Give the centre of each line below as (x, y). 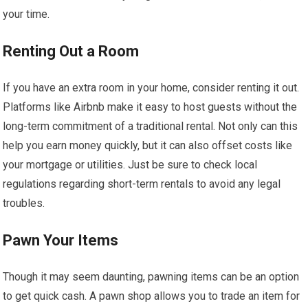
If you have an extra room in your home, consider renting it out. (151, 88)
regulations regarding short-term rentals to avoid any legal (142, 184)
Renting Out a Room (71, 51)
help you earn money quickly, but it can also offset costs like (148, 145)
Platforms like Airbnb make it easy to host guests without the (150, 107)
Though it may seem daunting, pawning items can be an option (151, 277)
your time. (26, 14)
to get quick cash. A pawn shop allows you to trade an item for (152, 296)
